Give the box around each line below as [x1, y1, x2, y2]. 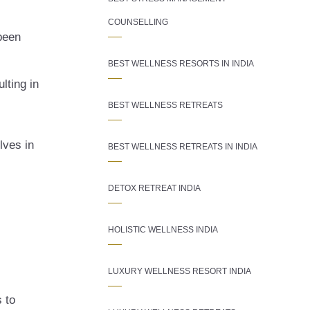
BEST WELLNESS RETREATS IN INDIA [108, 142, 257, 152]
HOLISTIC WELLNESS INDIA [108, 225, 218, 235]
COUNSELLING [108, 17, 168, 27]
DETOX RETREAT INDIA [108, 183, 201, 193]
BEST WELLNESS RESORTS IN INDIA [108, 59, 254, 69]
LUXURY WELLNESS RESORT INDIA [108, 266, 251, 276]
